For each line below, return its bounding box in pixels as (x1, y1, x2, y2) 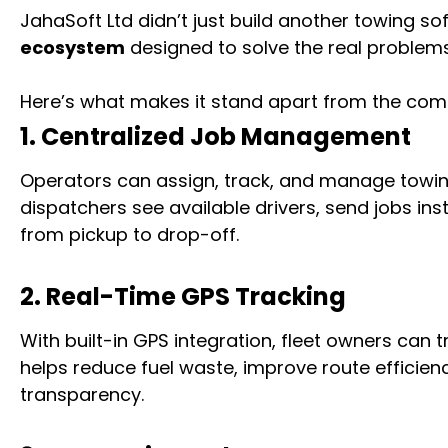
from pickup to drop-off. (20, 222, 239, 247)
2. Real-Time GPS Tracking (20, 280, 346, 313)
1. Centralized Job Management (20, 120, 411, 153)
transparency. (20, 382, 144, 407)
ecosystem (20, 35, 125, 60)
